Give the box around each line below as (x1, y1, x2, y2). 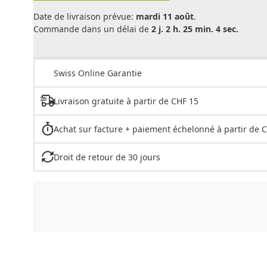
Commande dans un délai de (33, 23, 151, 35)
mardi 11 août (136, 11, 194, 22)
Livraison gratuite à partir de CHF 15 (53, 95, 198, 107)
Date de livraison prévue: (33, 11, 136, 22)
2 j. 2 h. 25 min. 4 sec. (151, 23, 238, 35)
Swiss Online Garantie (54, 67, 142, 79)
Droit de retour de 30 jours (53, 151, 160, 163)
